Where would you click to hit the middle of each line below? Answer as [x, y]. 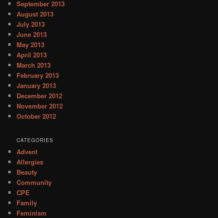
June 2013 [32, 34]
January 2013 [36, 85]
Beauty [27, 172]
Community [34, 182]
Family [27, 203]
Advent [27, 152]
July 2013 [31, 24]
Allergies [30, 162]
